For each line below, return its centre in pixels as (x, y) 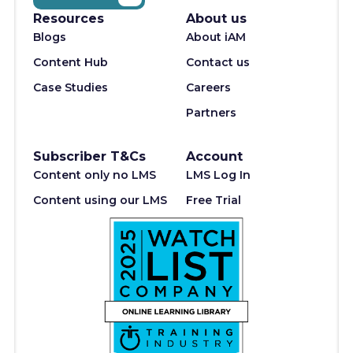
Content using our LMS (100, 200)
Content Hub (70, 62)
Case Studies (70, 87)
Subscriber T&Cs (89, 156)
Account (214, 156)
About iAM (216, 37)
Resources (68, 19)
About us (216, 19)
